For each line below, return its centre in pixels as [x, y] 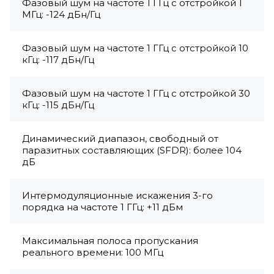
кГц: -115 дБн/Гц [58, 105]
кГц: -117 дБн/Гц [58, 59]
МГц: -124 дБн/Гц [61, 14]
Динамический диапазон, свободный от [120, 138]
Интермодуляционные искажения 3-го [117, 195]
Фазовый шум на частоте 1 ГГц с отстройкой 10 [135, 48]
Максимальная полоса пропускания [110, 240]
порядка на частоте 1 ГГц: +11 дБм [102, 207]
